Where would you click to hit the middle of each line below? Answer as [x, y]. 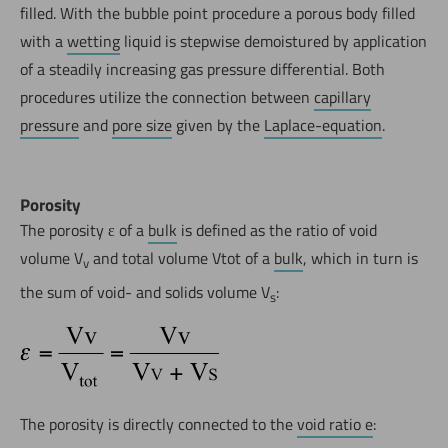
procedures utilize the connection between [167, 97]
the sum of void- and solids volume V [145, 291]
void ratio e [335, 424]
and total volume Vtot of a [181, 258]
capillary [342, 97]
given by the [218, 125]
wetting [93, 41]
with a [43, 41]
